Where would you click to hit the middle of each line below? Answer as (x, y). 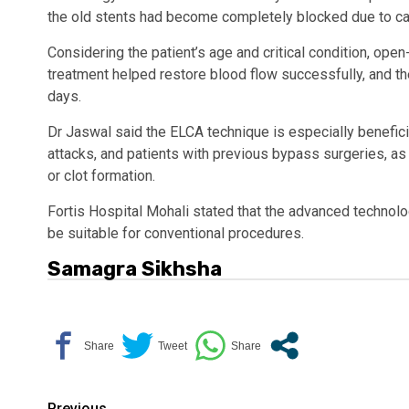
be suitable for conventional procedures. (176, 234)
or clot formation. (101, 176)
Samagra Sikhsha (135, 269)
